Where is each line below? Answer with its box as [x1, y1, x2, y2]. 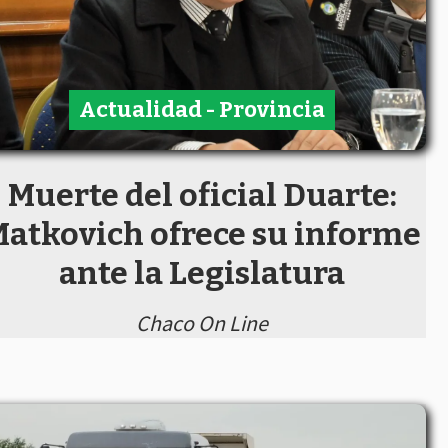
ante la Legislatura [59, 253, 345, 292]
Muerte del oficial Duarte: [7, 175, 397, 214]
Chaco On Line [136, 309, 268, 338]
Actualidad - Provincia [79, 95, 325, 123]
